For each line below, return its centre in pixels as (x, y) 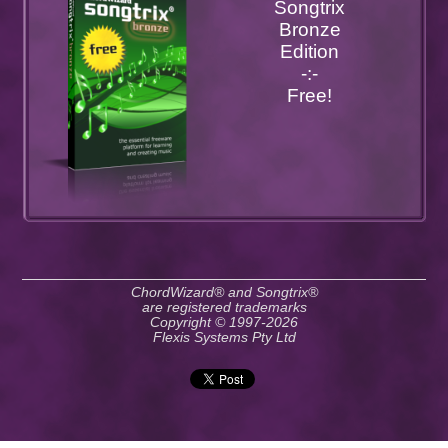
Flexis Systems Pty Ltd (224, 338)
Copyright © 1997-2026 (224, 323)
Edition (310, 52)
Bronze (309, 30)
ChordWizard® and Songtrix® (224, 293)
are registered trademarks (224, 308)
